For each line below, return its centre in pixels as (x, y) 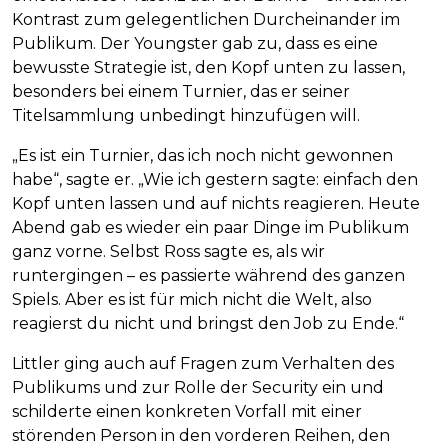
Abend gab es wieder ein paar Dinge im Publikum (210, 228)
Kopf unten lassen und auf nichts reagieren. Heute (216, 204)
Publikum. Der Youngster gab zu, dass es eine (195, 44)
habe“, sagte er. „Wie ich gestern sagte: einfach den (215, 180)
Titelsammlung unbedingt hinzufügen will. (186, 116)
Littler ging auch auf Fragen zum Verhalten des (203, 364)
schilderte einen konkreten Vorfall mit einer (187, 412)
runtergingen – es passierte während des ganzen (208, 276)
